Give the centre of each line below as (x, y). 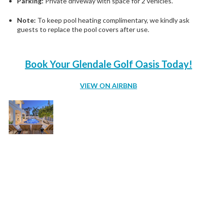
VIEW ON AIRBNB (108, 85)
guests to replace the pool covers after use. (83, 29)
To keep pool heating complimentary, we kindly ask (113, 20)
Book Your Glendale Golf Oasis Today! (108, 64)
